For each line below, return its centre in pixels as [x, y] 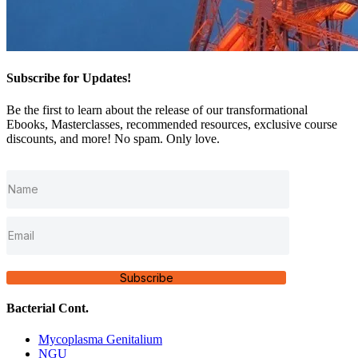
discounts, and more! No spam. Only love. [113, 138]
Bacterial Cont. [48, 308]
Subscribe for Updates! [69, 78]
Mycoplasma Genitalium [100, 340]
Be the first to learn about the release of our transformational [157, 109]
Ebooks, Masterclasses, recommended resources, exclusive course [172, 124]
